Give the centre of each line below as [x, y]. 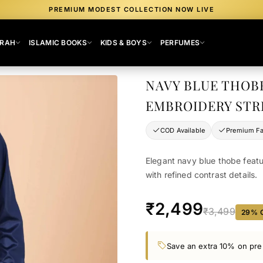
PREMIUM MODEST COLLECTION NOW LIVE [131, 9]
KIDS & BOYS [124, 43]
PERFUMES [180, 43]
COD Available [183, 130]
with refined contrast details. [202, 175]
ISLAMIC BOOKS [58, 43]
